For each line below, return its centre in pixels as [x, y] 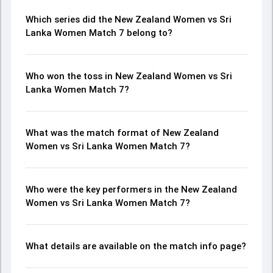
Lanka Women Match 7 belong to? [99, 33]
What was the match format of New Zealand [122, 133]
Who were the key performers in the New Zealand [131, 190]
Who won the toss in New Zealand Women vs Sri [129, 76]
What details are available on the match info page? [136, 246]
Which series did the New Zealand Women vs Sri [129, 19]
